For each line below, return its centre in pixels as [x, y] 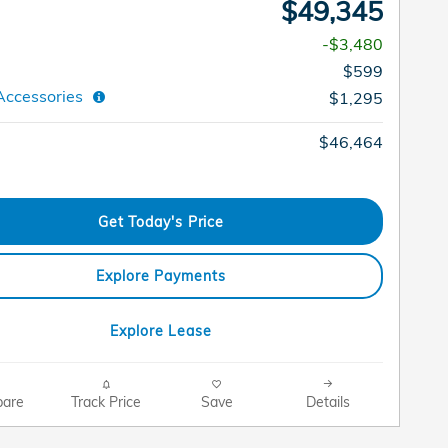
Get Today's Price [161, 221]
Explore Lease [161, 330]
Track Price [105, 401]
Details [327, 401]
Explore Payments [161, 276]
